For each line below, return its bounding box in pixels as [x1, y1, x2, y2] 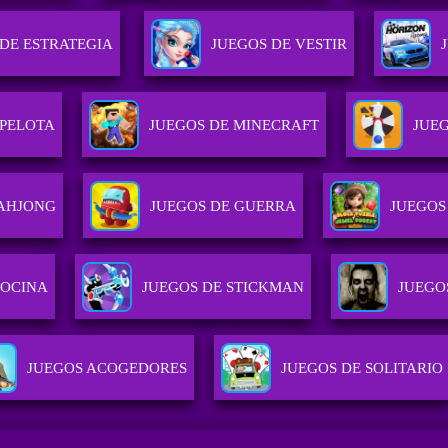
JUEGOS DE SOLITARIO [280, 360, 443, 377]
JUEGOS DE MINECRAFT [149, 117, 320, 134]
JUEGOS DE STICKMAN [142, 279, 305, 296]
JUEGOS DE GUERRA [149, 198, 296, 215]
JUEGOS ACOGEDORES [26, 360, 187, 377]
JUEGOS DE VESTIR [211, 36, 348, 53]
